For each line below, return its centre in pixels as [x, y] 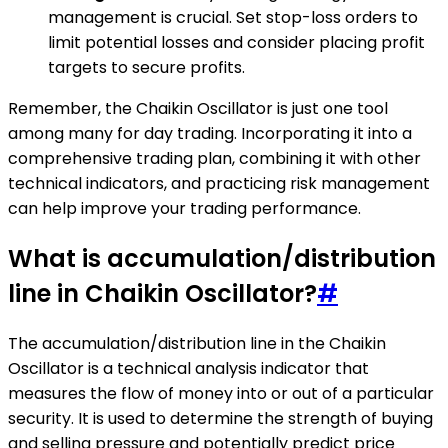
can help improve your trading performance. [184, 208]
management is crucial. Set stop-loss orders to [233, 17]
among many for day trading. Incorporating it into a [210, 133]
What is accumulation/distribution [222, 258]
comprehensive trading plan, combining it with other [214, 158]
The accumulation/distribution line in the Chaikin [197, 343]
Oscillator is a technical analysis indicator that [188, 368]
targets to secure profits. [146, 67]
